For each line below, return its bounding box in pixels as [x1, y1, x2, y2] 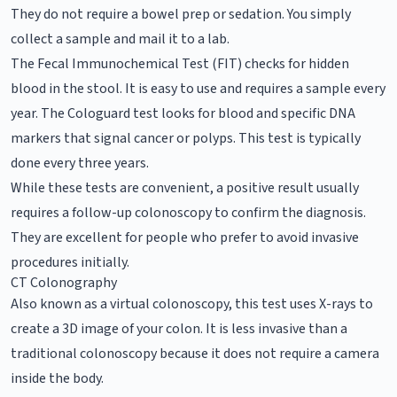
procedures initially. [11, 252, 129, 272]
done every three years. [11, 152, 149, 173]
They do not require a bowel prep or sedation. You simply [11, 4, 351, 24]
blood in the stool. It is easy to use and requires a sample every [11, 78, 385, 98]
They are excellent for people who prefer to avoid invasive [11, 227, 359, 247]
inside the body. [11, 368, 104, 388]
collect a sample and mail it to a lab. [11, 28, 230, 49]
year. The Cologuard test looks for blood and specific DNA [11, 103, 355, 123]
